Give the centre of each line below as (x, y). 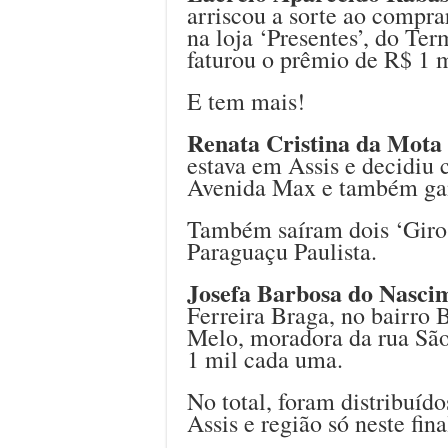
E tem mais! (246, 100)
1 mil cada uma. (265, 358)
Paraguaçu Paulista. (282, 250)
